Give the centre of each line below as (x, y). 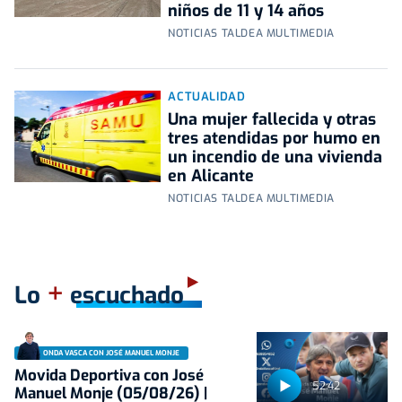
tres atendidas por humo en (275, 139)
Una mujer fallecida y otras (272, 120)
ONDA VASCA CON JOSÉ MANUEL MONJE (111, 353)
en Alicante (211, 176)
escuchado (124, 296)
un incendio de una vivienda (275, 157)
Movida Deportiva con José (109, 376)
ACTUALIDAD (207, 97)
